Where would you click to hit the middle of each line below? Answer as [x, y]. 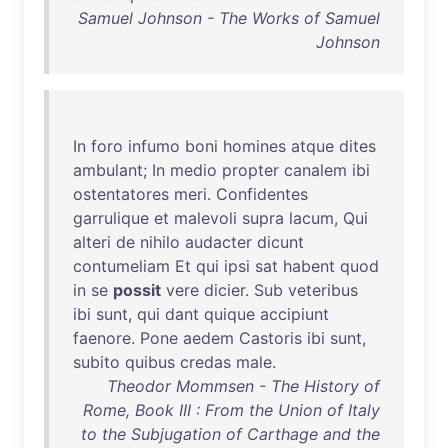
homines [254, 146]
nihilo [160, 242]
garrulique [111, 218]
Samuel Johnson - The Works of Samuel [229, 18]
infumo [154, 146]
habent [309, 266]
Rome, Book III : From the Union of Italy [231, 410]
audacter [218, 242]
